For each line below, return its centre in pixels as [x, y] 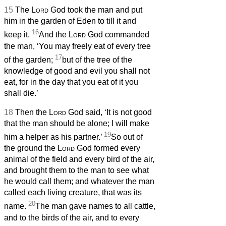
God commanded [118, 35]
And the [54, 35]
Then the [32, 112]
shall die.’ [21, 93]
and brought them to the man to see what [76, 171]
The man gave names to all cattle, [95, 206]
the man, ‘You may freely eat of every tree [77, 46]
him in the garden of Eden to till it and [70, 21]
